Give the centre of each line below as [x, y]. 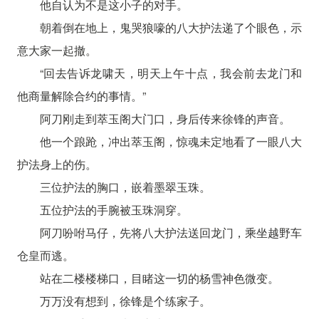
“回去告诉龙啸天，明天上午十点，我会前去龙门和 [171, 73]
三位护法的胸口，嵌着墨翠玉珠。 [125, 187]
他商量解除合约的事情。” [81, 95]
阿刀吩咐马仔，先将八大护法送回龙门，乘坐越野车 [171, 232]
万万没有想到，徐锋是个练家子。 [125, 300]
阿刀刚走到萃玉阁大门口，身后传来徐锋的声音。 [165, 118]
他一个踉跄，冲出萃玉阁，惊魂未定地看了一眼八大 [171, 141]
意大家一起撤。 [57, 50]
